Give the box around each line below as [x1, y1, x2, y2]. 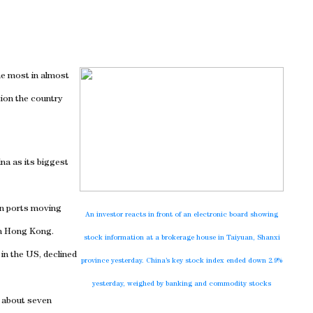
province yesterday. [81, 258, 146, 265]
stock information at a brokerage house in [83, 235, 226, 242]
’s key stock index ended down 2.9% [166, 258, 282, 265]
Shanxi [256, 235, 280, 242]
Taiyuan [226, 235, 253, 242]
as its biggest [10, 159, 68, 168]
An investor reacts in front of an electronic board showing [85, 212, 278, 219]
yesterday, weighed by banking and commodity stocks [92, 281, 271, 288]
